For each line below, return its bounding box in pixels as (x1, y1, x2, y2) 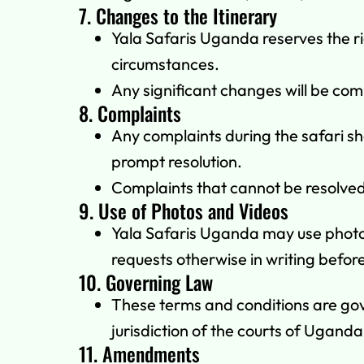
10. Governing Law (79, 267, 213, 297)
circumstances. (111, 54, 219, 75)
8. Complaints (79, 98, 181, 128)
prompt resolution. (111, 151, 242, 172)
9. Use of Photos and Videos (79, 196, 288, 226)
